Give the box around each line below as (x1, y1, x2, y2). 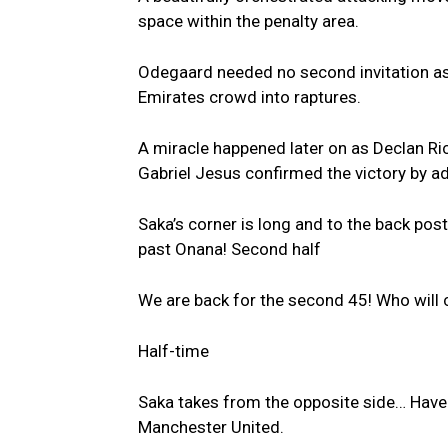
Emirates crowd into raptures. (138, 87, 361, 108)
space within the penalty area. (138, 11, 359, 32)
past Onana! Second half (138, 239, 321, 260)
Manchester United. (138, 417, 284, 438)
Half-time (138, 341, 209, 362)
